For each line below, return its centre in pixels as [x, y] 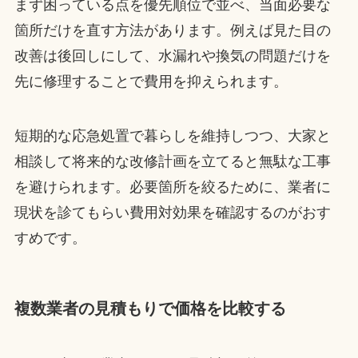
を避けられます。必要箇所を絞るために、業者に [172, 187]
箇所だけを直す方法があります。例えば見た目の [172, 31]
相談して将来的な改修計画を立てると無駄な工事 [172, 162]
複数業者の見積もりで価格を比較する [150, 309]
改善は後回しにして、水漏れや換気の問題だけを [172, 56]
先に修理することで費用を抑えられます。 [151, 82]
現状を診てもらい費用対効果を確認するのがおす [172, 213]
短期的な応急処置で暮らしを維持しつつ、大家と [172, 136]
